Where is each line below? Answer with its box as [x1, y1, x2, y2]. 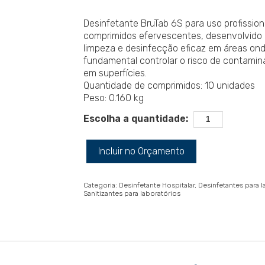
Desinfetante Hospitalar [118, 181, 195, 190]
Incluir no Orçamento [98, 146, 185, 157]
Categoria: [83, 181, 117, 190]
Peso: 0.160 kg [83, 92, 144, 104]
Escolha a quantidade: [83, 113, 188, 125]
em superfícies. [83, 67, 147, 79]
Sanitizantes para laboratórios [83, 189, 180, 198]
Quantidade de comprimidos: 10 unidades [83, 80, 255, 92]
